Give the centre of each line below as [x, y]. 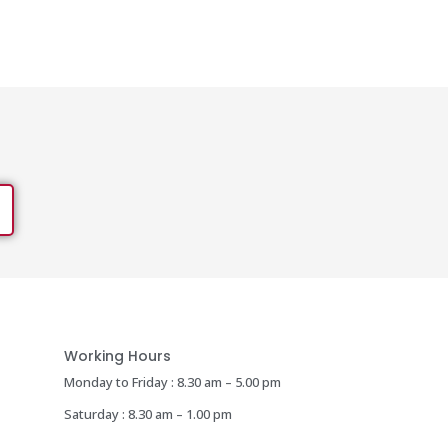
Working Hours [117, 356]
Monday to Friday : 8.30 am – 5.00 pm [172, 382]
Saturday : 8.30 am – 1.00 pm [147, 414]
